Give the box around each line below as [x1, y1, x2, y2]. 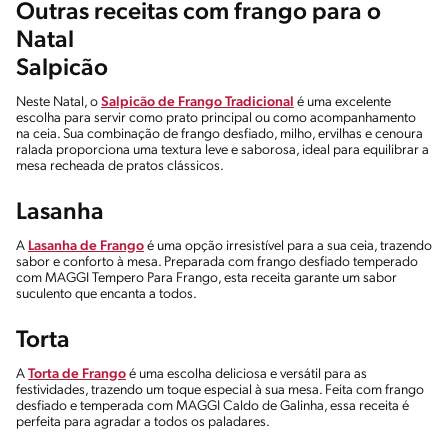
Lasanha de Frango [28, 238, 144, 254]
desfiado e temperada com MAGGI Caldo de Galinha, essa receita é [16, 398, 409, 414]
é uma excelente [294, 94, 391, 110]
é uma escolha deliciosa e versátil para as [126, 366, 367, 382]
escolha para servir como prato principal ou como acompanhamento [16, 110, 416, 126]
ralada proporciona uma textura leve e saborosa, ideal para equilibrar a [16, 142, 429, 158]
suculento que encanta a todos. [16, 286, 199, 302]
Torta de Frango [28, 366, 126, 382]
